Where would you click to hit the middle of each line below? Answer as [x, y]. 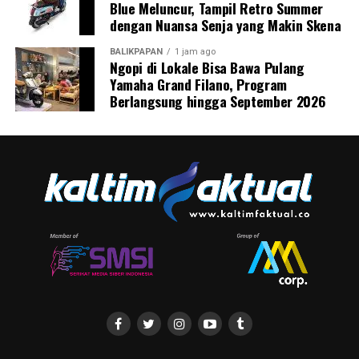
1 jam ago [195, 52]
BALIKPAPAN [136, 52]
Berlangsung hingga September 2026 [218, 101]
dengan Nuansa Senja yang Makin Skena [225, 25]
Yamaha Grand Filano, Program [198, 85]
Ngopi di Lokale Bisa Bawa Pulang [207, 68]
